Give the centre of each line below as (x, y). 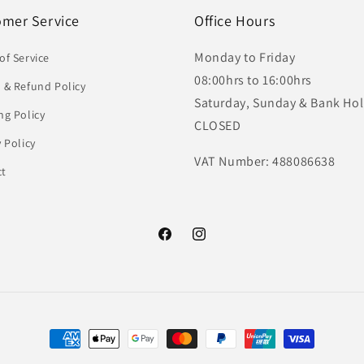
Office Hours (235, 21)
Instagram (217, 243)
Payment (74, 339)
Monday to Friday (245, 57)
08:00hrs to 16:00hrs (253, 80)
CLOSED (218, 126)
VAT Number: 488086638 (265, 161)
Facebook (182, 243)
